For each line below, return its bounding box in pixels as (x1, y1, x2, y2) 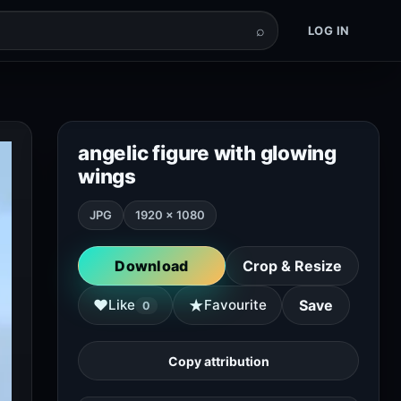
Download (115, 257, 189, 275)
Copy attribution (167, 353, 269, 369)
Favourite (204, 296, 267, 313)
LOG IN (307, 22, 350, 38)
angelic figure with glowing (78, 141, 337, 165)
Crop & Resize (243, 257, 342, 275)
